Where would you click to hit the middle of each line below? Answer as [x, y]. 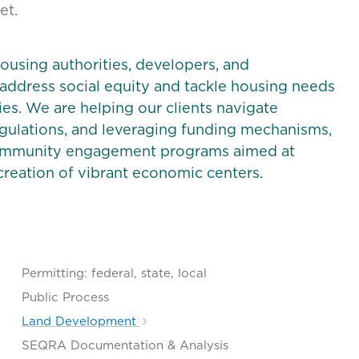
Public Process [65, 297]
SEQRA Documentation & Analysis [125, 345]
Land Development [81, 321]
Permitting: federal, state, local [114, 273]
